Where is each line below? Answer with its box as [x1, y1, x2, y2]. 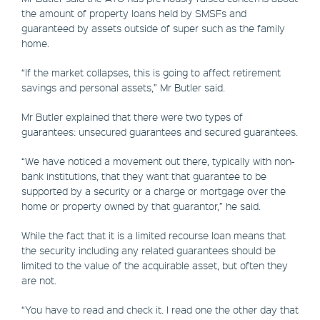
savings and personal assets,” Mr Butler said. [21, 81, 225, 94]
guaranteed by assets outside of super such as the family [21, 21, 285, 35]
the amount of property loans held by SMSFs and [21, 6, 246, 20]
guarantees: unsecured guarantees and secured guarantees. [21, 125, 298, 139]
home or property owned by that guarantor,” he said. [21, 199, 261, 213]
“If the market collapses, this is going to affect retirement [21, 66, 281, 79]
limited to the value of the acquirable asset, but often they [21, 259, 288, 272]
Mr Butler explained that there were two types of [21, 110, 243, 124]
